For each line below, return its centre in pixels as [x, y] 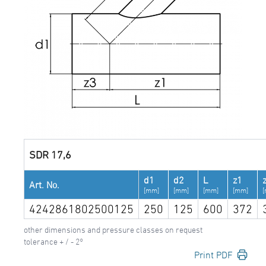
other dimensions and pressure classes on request [113, 229]
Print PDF [213, 255]
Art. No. [44, 185]
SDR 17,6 [50, 154]
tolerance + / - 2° [53, 241]
